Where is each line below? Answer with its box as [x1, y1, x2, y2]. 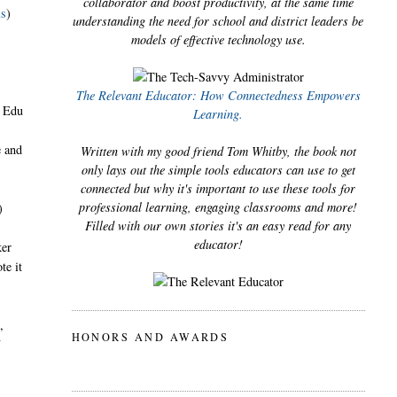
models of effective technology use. [130, 31, 306, 49]
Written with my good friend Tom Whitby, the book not [80, 143, 356, 160]
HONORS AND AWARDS [71, 330, 230, 345]
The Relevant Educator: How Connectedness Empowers [75, 87, 361, 105]
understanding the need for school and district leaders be [73, 12, 364, 30]
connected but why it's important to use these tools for [81, 180, 356, 198]
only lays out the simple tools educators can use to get [81, 161, 355, 179]
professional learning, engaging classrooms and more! [79, 198, 358, 216]
